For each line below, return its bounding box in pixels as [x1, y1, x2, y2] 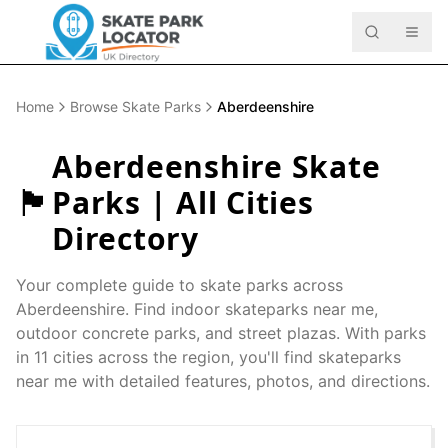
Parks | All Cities [52, 182, 314, 223]
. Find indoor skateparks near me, [125, 299, 378, 319]
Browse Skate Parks [70, 98, 201, 115]
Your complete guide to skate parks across [16, 275, 343, 295]
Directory [52, 218, 199, 259]
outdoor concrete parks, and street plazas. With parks [16, 323, 426, 343]
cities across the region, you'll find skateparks [48, 347, 401, 367]
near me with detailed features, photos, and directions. [16, 371, 430, 391]
